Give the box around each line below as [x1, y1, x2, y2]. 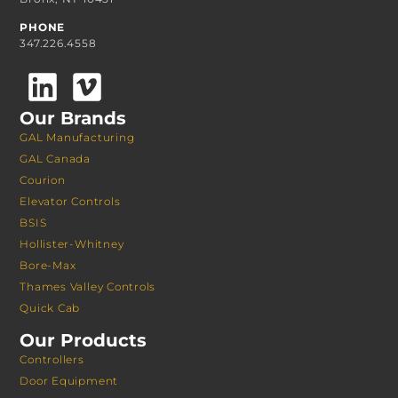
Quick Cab [20, 300, 81, 314]
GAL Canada [20, 151, 91, 165]
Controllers [20, 353, 84, 367]
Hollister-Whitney [20, 236, 124, 251]
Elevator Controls [20, 194, 121, 208]
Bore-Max [20, 258, 76, 272]
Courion [20, 172, 66, 187]
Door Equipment [20, 374, 119, 388]
